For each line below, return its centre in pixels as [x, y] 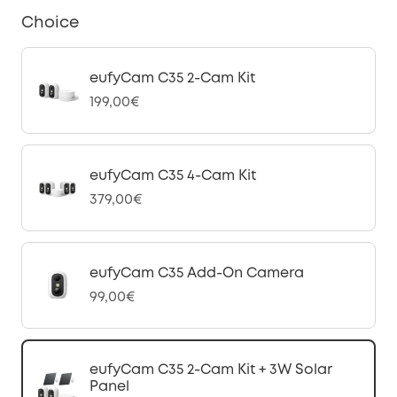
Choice [50, 23]
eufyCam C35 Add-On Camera [197, 273]
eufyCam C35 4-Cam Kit [173, 176]
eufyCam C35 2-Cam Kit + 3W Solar [211, 370]
